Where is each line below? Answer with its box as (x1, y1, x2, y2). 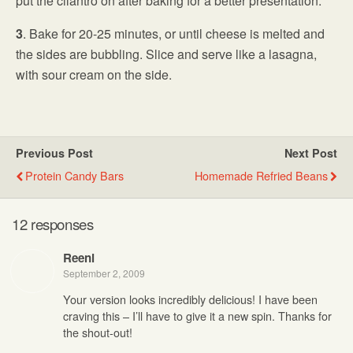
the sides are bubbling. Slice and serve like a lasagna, (16, 45, 317, 64)
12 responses (12, 213, 94, 234)
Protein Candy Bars (25, 167, 124, 184)
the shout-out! (63, 324, 132, 341)
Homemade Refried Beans (195, 167, 328, 184)
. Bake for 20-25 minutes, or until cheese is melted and (23, 24, 325, 43)
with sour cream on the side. (16, 65, 172, 84)
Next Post (284, 145, 337, 162)
